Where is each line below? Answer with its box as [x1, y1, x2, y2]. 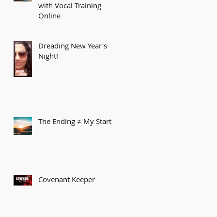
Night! [38, 50, 58, 61]
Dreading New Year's [38, 40, 107, 50]
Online [38, 10, 61, 20]
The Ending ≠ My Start [38, 116, 111, 126]
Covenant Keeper [38, 174, 95, 184]
